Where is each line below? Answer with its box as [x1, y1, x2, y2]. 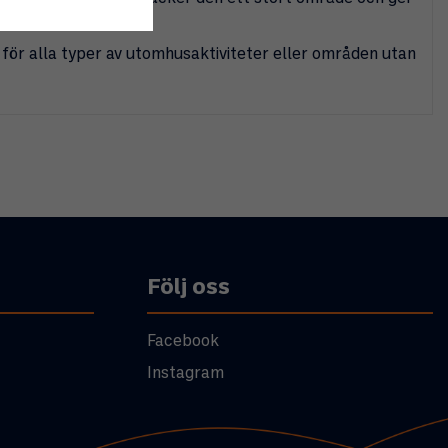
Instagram [146, 365, 224, 381]
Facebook [146, 333, 219, 349]
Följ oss [146, 276, 230, 298]
